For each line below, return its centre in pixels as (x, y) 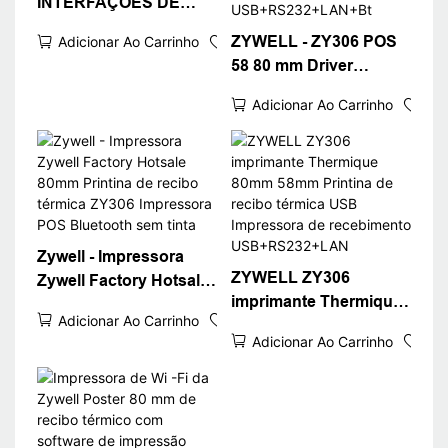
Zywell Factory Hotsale (122, 281)
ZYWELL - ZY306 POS (313, 41)
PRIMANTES (84, 50)
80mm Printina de (102, 305)
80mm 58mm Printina (310, 326)
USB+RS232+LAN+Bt (312, 185)
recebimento (278, 398)
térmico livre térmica (307, 89)
